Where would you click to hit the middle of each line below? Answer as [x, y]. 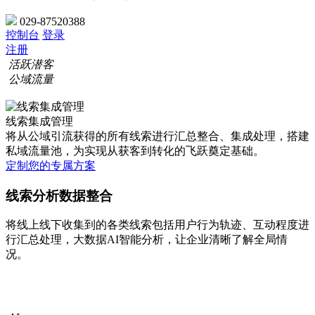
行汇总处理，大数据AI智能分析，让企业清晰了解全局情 [147, 240]
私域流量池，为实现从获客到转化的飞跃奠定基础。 [135, 151]
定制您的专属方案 [51, 166]
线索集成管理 [39, 121]
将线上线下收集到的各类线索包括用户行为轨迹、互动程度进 [157, 225]
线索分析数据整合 [59, 195]
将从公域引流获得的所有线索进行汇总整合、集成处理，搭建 [157, 136]
